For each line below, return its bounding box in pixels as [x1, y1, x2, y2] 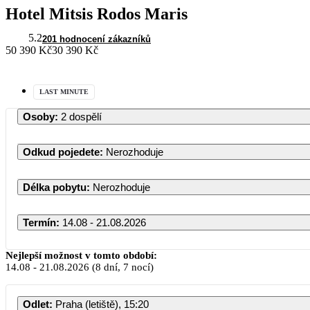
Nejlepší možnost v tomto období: [6, 249, 157, 261]
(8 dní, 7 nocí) [89, 261, 154, 273]
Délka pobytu [23, 181, 86, 193]
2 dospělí [61, 110, 102, 122]
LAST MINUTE [39, 87, 89, 95]
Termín [23, 216, 56, 228]
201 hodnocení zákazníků [42, 33, 151, 44]
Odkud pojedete [23, 145, 100, 158]
